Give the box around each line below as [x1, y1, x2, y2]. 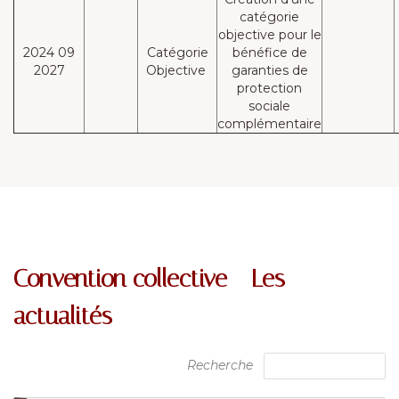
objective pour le [217, 27, 322, 43]
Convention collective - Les [13, 264, 285, 293]
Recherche [187, 357, 264, 373]
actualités [13, 301, 112, 330]
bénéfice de [232, 45, 307, 61]
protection [237, 80, 302, 96]
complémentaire [217, 116, 322, 132]
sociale [248, 98, 290, 114]
